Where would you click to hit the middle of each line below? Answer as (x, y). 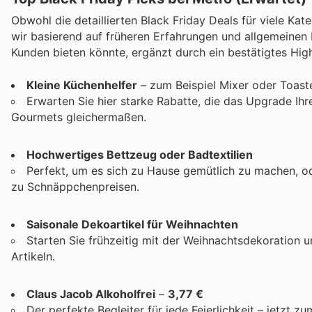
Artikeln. (33, 257)
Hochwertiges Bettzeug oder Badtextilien (140, 154)
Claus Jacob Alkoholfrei (91, 294)
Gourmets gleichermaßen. (79, 117)
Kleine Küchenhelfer (82, 85)
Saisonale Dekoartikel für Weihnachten (132, 225)
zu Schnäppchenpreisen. (75, 186)
